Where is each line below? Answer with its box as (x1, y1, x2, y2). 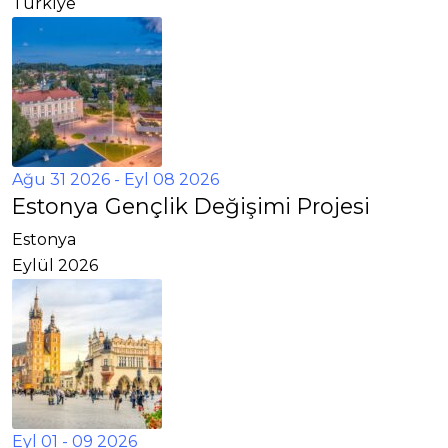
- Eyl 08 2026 (110, 170, 219, 190)
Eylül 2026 (12, 256, 98, 276)
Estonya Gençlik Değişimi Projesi (12, 193, 370, 220)
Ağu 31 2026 (12, 170, 110, 190)
